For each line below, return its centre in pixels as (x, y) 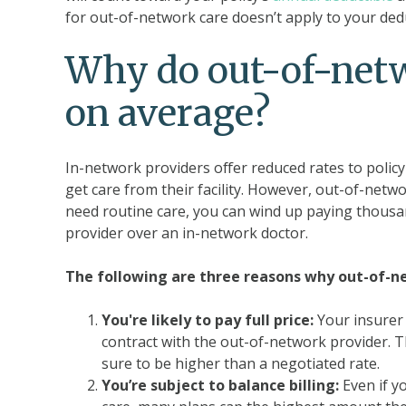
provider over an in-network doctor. (187, 233)
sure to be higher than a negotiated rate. (241, 363)
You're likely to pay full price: (208, 320)
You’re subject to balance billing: (220, 385)
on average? (168, 113)
